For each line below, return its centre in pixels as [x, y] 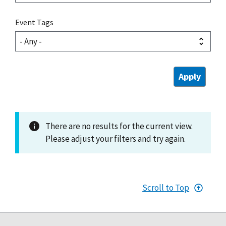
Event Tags [34, 22]
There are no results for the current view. [119, 126]
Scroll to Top [166, 187]
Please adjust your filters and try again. [116, 138]
